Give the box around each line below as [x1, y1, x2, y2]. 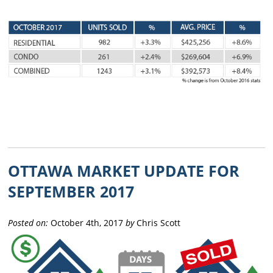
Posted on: [8, 216, 49, 229]
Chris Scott [134, 216, 181, 229]
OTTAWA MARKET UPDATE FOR [8, 160, 240, 181]
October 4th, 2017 [48, 216, 126, 229]
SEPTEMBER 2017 [8, 180, 135, 202]
